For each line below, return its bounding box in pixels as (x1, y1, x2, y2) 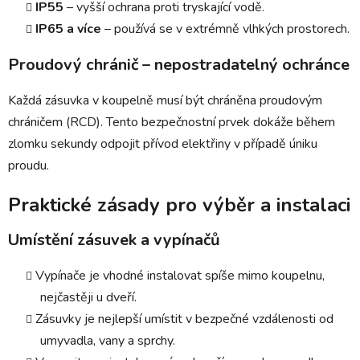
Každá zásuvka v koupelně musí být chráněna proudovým (8, 91, 322, 109)
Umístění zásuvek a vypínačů (8, 228, 220, 251)
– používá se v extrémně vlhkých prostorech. (101, 19, 350, 38)
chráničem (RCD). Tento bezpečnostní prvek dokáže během (8, 112, 335, 131)
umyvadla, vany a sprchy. (40, 331, 175, 350)
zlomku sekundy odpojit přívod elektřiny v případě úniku (8, 134, 317, 153)
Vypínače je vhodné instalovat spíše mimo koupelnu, (35, 266, 325, 284)
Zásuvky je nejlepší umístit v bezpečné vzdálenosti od (35, 309, 333, 328)
